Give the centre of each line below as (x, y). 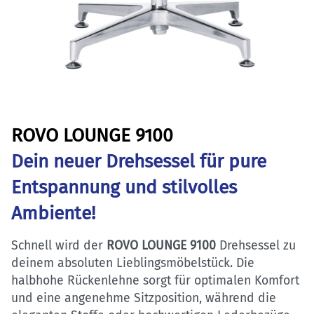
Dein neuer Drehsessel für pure (139, 161)
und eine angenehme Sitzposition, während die (144, 298)
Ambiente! (53, 213)
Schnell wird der (59, 245)
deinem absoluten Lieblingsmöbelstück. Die (133, 263)
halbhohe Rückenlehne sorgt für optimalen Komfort (155, 280)
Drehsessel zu (256, 245)
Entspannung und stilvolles (124, 187)
